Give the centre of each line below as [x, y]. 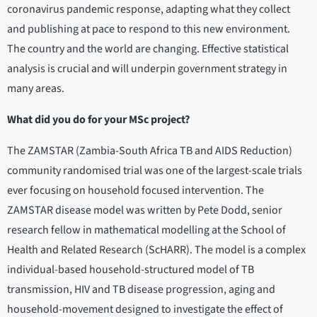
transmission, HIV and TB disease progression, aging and [141, 290]
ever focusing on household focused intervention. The [136, 191]
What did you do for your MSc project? [99, 120]
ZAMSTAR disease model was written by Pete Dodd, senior [145, 211]
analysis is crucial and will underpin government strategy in [147, 69]
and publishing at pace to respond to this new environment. [149, 29]
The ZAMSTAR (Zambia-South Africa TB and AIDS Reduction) [150, 151]
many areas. [36, 89]
